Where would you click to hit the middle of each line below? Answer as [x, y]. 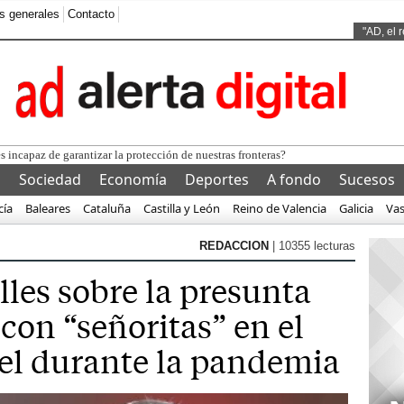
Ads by [297, 13]
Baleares [48, 208]
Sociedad [50, 179]
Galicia [356, 208]
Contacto [91, 14]
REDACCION [236, 246]
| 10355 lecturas [314, 246]
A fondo [294, 179]
